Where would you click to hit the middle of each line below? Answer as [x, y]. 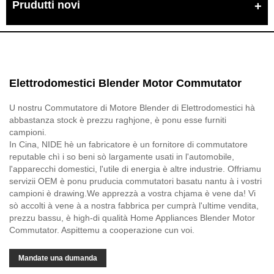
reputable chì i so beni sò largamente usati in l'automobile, [122, 156]
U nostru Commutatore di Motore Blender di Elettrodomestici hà [132, 107]
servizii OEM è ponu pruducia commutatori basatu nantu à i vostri [135, 181]
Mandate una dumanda [58, 258]
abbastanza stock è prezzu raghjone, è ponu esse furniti [118, 120]
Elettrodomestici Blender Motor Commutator [125, 83]
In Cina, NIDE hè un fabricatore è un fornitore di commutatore [128, 144]
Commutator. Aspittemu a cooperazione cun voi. [102, 230]
